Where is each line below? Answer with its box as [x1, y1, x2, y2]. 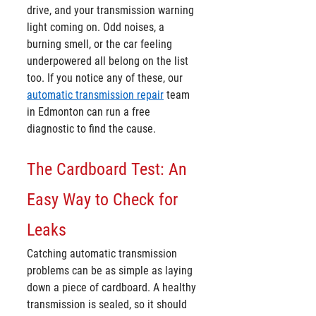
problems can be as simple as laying [27, 264, 195, 278]
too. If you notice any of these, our [27, 71, 186, 85]
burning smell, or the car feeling [27, 37, 175, 51]
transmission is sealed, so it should [27, 298, 190, 312]
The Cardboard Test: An [27, 159, 191, 180]
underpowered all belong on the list [27, 54, 191, 68]
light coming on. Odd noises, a [27, 20, 167, 35]
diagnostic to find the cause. [27, 122, 156, 136]
